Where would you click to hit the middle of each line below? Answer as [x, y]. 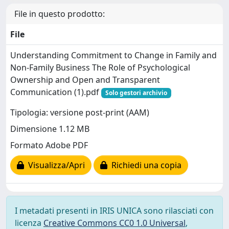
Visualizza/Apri [54, 165]
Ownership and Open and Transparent [85, 79]
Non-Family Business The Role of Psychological [100, 67]
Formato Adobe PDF [49, 145]
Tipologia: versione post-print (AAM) [80, 113]
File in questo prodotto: [60, 14]
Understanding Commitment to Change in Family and [113, 55]
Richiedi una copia [144, 165]
